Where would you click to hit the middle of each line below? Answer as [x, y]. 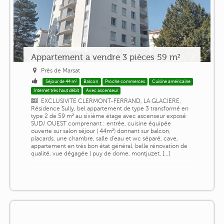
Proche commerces [125, 82]
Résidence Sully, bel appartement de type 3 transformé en [109, 109]
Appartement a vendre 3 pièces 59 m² [105, 57]
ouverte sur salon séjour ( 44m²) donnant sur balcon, [100, 131]
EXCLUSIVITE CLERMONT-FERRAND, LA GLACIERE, [111, 101]
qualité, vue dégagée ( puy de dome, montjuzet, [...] [100, 154]
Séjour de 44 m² [61, 82]
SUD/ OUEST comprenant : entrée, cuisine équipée [101, 124]
